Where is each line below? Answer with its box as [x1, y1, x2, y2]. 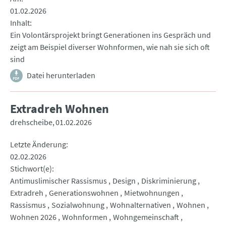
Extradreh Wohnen [10, 101, 109, 117]
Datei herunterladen [27, 70, 95, 81]
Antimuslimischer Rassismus [10, 176, 107, 186]
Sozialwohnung [51, 200, 104, 210]
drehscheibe [10, 117, 52, 128]
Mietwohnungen [124, 188, 180, 198]
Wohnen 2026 [10, 212, 56, 222]
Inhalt [10, 18, 30, 28]
